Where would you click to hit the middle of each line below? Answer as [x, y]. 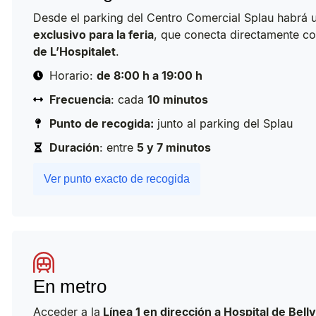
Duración [74, 147]
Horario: [73, 75]
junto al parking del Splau [223, 123]
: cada [129, 99]
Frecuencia [80, 99]
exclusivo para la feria [93, 34]
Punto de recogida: [101, 123]
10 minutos [177, 99]
